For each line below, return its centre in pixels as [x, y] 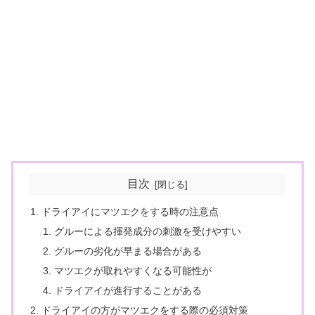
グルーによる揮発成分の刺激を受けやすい [147, 232]
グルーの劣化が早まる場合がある [128, 251]
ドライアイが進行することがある [128, 290]
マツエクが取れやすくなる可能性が [133, 271]
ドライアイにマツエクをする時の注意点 [130, 212]
